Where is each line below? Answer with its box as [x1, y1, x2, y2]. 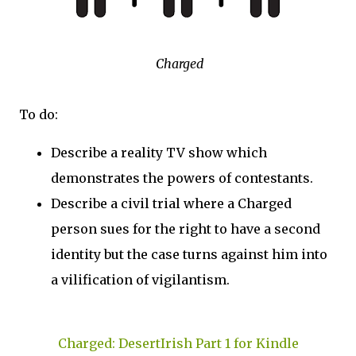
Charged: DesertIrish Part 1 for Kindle [57, 335, 299, 351]
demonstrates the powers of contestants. [51, 170, 313, 186]
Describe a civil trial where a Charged [51, 195, 292, 211]
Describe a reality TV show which [51, 145, 267, 161]
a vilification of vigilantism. [51, 272, 230, 288]
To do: [19, 106, 58, 122]
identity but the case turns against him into [51, 246, 327, 262]
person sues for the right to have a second [51, 221, 320, 237]
